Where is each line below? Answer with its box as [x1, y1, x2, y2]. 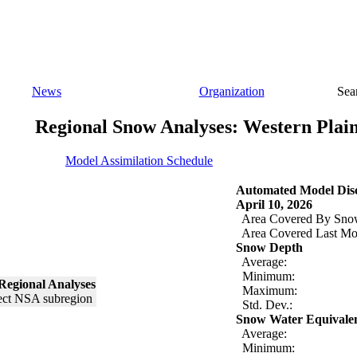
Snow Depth [236, 240, 303, 254]
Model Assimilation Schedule [65, 153, 213, 167]
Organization [198, 84, 265, 98]
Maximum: [236, 283, 297, 297]
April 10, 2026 [236, 197, 312, 211]
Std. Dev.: [236, 297, 292, 312]
